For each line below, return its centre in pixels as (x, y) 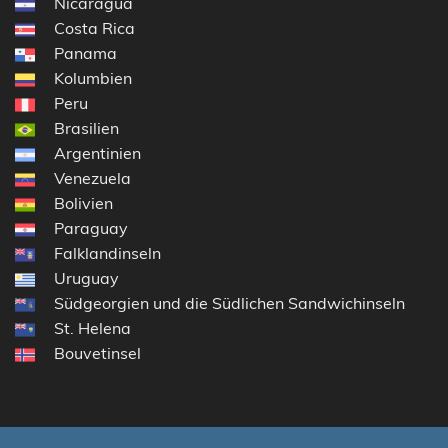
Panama (85, 53)
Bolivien (83, 203)
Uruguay (86, 278)
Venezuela (92, 178)
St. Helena (92, 328)
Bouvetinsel (97, 353)
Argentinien (97, 153)
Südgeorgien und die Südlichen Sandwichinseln (229, 303)
